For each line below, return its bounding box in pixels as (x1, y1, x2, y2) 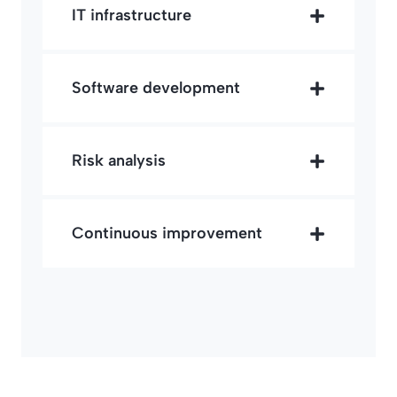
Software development (72, 78, 240, 98)
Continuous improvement (72, 223, 262, 244)
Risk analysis (72, 151, 166, 171)
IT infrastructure (72, 5, 191, 26)
